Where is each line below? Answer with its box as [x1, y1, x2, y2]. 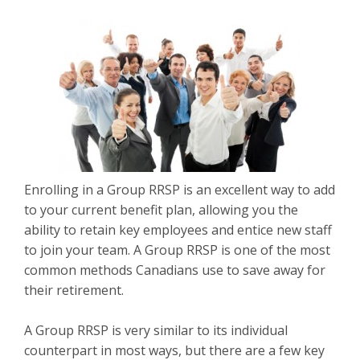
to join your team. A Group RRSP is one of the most [24, 241, 330, 259]
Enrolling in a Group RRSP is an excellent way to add [24, 181, 335, 198]
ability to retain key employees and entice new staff [24, 221, 332, 239]
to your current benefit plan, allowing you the [24, 201, 298, 219]
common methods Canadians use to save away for [24, 261, 325, 279]
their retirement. [24, 281, 124, 299]
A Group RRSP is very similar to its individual [24, 321, 288, 339]
